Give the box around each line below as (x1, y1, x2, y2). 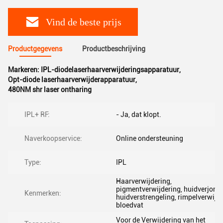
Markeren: (8, 66, 41, 74)
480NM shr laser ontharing (8, 86, 92, 94)
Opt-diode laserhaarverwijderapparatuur (8, 76, 135, 84)
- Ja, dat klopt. (116, 111, 161, 118)
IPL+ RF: (24, 111, 50, 118)
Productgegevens (8, 45, 62, 53)
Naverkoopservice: (24, 134, 82, 142)
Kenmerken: (24, 189, 61, 197)
